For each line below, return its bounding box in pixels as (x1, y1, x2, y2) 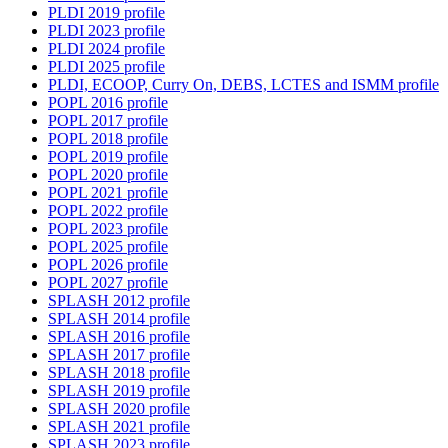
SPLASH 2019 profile (48, 382, 190, 400)
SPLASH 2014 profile (48, 310, 190, 328)
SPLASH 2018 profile (48, 364, 190, 382)
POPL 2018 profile (48, 130, 168, 148)
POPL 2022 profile (48, 202, 168, 220)
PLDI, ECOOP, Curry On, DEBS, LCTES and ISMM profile (48, 76, 439, 94)
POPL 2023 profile (48, 220, 168, 238)
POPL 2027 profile (48, 274, 168, 292)
